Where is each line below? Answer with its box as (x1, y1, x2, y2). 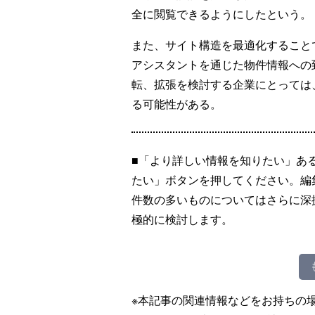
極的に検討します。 (131, 211, 233, 227)
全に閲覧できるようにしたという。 (131, 6, 311, 22)
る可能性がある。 (131, 96, 221, 112)
